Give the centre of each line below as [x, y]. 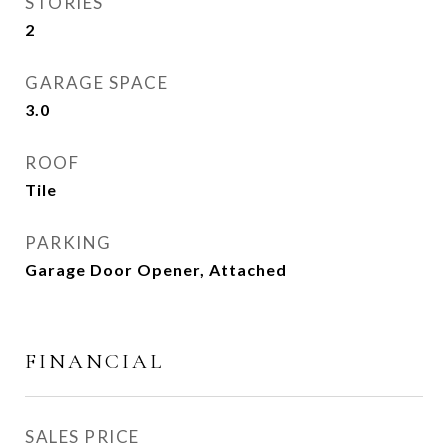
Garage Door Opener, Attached [156, 269]
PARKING [68, 242]
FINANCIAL [94, 361]
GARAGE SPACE [96, 82]
